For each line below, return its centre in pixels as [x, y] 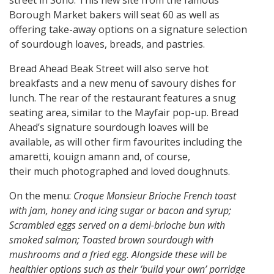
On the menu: [41, 195]
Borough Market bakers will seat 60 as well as [114, 14]
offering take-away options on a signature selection [128, 29]
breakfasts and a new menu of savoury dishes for [123, 83]
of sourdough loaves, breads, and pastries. [107, 44]
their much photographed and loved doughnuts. [120, 171]
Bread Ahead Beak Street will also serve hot [109, 68]
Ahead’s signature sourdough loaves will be [109, 127]
